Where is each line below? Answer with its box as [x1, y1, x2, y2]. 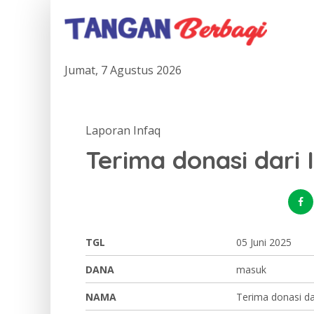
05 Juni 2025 [236, 235, 292, 249]
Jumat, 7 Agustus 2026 [64, 62, 182, 78]
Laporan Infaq [86, 123, 161, 138]
